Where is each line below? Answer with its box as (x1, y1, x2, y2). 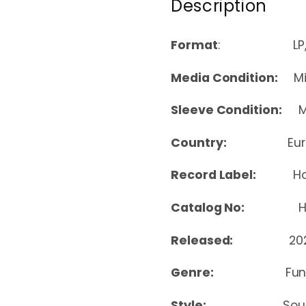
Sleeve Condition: (171, 102, 282, 119)
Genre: (171, 264, 286, 281)
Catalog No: (171, 199, 269, 217)
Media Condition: (171, 69, 281, 86)
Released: (171, 232, 289, 249)
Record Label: (171, 167, 294, 184)
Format (171, 37, 218, 54)
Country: (171, 134, 288, 151)
